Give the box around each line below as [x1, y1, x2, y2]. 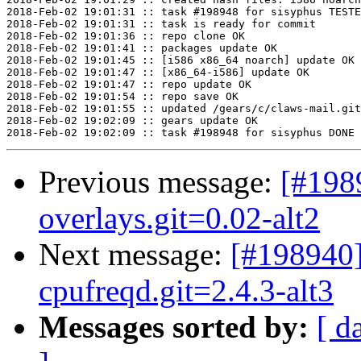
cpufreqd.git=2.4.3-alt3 [39, 273, 334, 309]
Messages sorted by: [39, 309, 309, 345]
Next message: [39, 237, 230, 272]
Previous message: [39, 164, 280, 200]
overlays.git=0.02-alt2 [39, 201, 320, 236]
